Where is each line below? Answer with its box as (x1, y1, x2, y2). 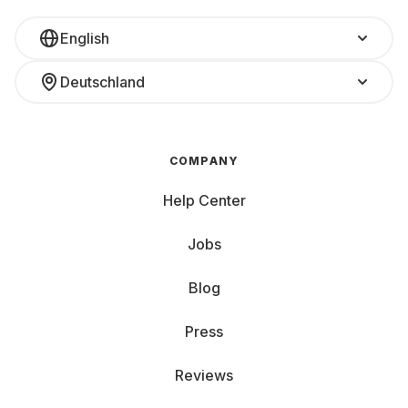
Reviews (175, 366, 233, 384)
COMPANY (168, 154, 240, 168)
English (60, 29, 109, 47)
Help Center (162, 191, 246, 209)
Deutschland (60, 73, 145, 91)
